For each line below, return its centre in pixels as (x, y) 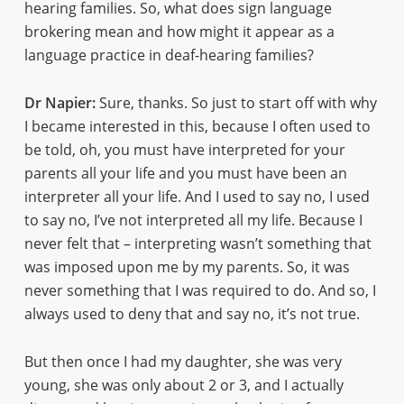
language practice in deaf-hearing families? (169, 55)
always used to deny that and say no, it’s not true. (192, 314)
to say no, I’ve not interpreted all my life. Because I (193, 220)
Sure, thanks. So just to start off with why (236, 103)
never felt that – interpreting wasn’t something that (197, 243)
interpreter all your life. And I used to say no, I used (197, 197)
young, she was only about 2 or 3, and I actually (184, 385)
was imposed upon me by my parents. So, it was (187, 267)
